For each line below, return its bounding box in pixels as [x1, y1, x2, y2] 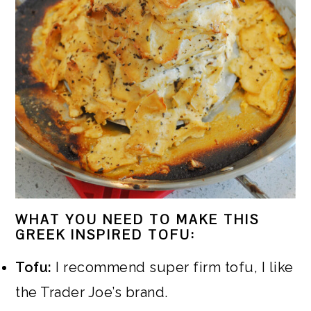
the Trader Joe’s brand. [15, 283, 168, 301]
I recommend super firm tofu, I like [56, 258, 294, 276]
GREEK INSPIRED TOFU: [15, 226, 196, 244]
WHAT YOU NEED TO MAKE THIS [15, 210, 260, 228]
